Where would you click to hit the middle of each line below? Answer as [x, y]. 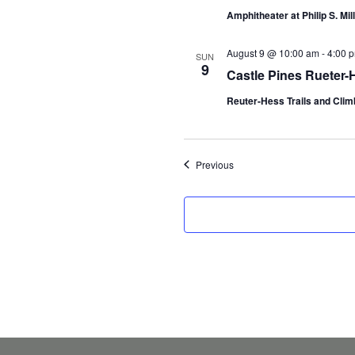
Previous [214, 164]
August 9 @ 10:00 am [273, 52]
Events [247, 163]
